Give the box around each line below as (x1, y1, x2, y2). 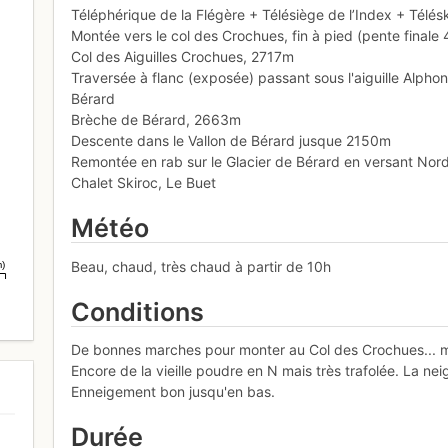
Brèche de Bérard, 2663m (71, 111, 242, 129)
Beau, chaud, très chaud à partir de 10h (71, 257, 332, 275)
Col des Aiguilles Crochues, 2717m (71, 48, 295, 66)
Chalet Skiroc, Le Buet (71, 174, 217, 192)
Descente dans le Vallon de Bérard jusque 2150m (71, 132, 392, 150)
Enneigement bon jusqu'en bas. (71, 383, 276, 401)
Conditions (71, 296, 205, 327)
